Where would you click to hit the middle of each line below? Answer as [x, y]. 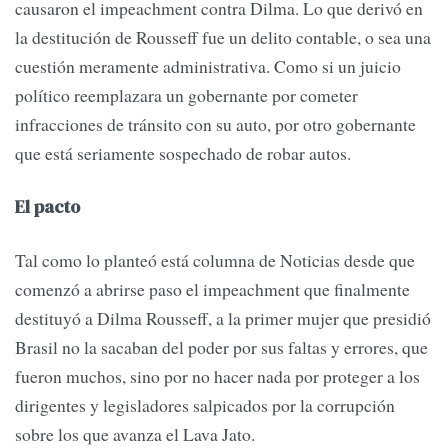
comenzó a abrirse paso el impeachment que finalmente [212, 289]
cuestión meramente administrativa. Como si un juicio [208, 65]
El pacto [47, 207]
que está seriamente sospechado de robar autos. [183, 152]
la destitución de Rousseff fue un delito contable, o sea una [223, 36]
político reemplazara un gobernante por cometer [186, 94]
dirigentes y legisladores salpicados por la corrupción [205, 405]
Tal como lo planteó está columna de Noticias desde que [215, 260]
